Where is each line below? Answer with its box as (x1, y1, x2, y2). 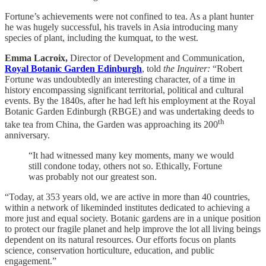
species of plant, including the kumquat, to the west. (5, 32, 198, 43)
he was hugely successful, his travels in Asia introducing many (5, 21, 238, 32)
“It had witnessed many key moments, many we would (28, 150, 234, 160)
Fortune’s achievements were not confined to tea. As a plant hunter (5, 11, 254, 21)
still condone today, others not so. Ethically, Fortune (28, 160, 222, 171)
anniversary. (5, 129, 50, 140)
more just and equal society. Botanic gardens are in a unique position (5, 213, 261, 223)
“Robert (213, 63, 242, 74)
